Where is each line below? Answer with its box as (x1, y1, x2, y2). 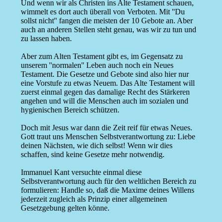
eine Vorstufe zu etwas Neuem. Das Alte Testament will (20, 79, 195, 88)
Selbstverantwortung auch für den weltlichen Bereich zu (20, 177, 196, 186)
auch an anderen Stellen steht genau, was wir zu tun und (20, 25, 196, 34)
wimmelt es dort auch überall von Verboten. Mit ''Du (20, 7, 185, 16)
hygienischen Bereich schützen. (20, 106, 119, 114)
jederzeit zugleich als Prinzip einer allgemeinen (20, 195, 167, 204)
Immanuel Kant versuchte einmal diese (20, 168, 142, 177)
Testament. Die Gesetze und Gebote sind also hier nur (20, 70, 189, 79)
